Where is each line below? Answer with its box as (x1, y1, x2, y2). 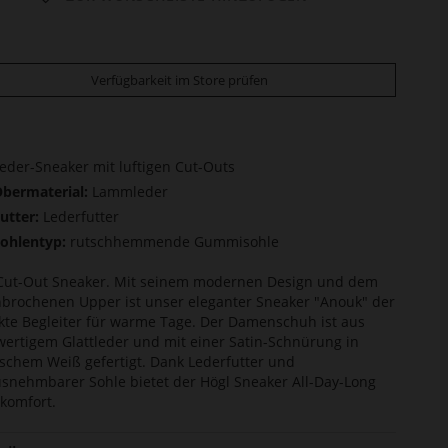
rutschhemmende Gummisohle (70, 232, 279, 251)
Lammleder (92, 182, 168, 201)
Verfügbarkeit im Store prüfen (90, 71, 268, 89)
